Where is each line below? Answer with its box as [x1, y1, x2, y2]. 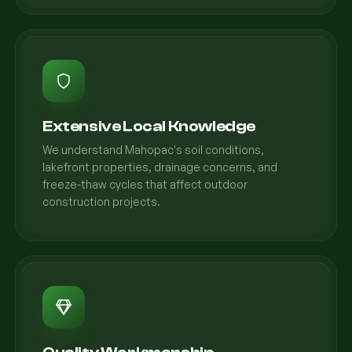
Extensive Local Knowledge [42, 117, 255, 135]
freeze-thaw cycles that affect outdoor [42, 178, 247, 191]
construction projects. [42, 195, 160, 208]
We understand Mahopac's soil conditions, [42, 143, 264, 156]
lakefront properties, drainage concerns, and [42, 160, 277, 174]
